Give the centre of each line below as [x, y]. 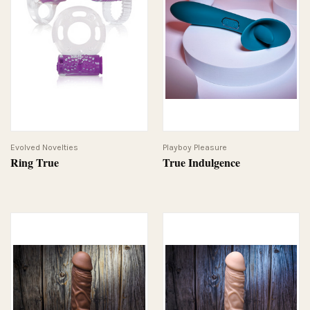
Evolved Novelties [44, 147]
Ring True [35, 162]
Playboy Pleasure [194, 147]
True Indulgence [201, 162]
